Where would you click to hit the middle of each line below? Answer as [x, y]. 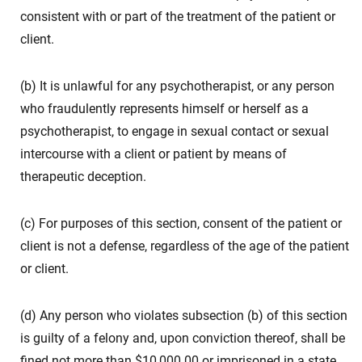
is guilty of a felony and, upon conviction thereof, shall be [183, 338]
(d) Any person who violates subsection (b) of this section [184, 316]
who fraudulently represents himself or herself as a [164, 109]
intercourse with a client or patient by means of [154, 154]
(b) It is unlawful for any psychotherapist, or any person [177, 86]
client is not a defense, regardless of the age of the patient [185, 246]
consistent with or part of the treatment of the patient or [178, 17]
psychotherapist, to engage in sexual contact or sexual [175, 131]
